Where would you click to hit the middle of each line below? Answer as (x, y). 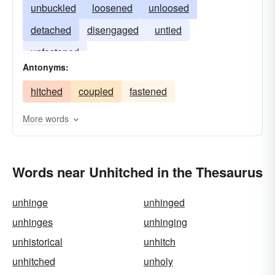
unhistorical (37, 242)
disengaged (113, 30)
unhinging (165, 222)
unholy (158, 261)
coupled (96, 91)
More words (46, 118)
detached (51, 30)
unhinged (164, 202)
